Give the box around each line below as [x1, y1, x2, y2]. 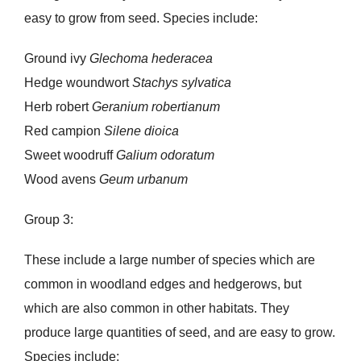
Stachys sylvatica [131, 76, 231, 90]
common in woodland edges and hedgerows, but [23, 277, 301, 292]
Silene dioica [103, 124, 179, 139]
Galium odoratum [115, 148, 214, 163]
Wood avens [23, 172, 99, 187]
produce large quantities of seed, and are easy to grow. [23, 326, 335, 340]
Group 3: [23, 213, 73, 227]
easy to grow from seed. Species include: [23, 11, 258, 26]
